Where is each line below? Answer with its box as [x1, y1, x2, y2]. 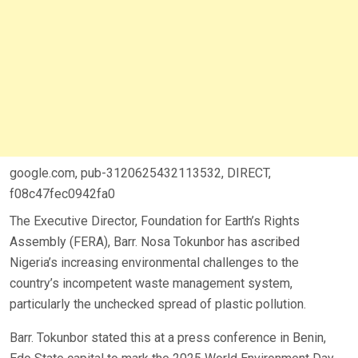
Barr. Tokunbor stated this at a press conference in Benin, [10, 329, 326, 345]
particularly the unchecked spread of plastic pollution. [10, 296, 306, 312]
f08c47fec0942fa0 [10, 185, 115, 201]
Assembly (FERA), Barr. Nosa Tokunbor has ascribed [10, 233, 300, 249]
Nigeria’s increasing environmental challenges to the [10, 254, 299, 270]
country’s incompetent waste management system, [10, 275, 292, 291]
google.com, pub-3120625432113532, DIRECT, [10, 165, 271, 181]
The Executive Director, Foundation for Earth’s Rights [10, 213, 300, 229]
